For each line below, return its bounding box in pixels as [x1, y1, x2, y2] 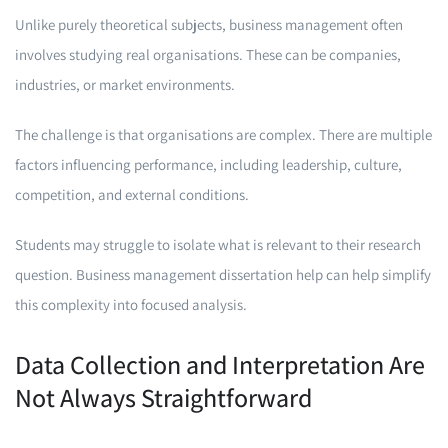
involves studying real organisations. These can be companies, [15, 45, 401, 64]
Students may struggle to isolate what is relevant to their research [15, 235, 421, 254]
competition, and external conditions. [15, 185, 249, 204]
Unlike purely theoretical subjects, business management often [15, 15, 403, 34]
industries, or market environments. [15, 75, 235, 94]
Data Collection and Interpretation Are [15, 347, 425, 381]
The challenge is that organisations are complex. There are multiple [15, 125, 432, 144]
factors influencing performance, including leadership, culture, [15, 155, 402, 174]
